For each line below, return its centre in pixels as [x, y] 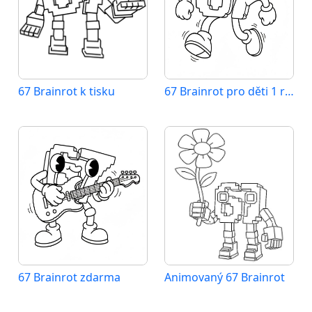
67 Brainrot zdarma [69, 278]
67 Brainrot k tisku [67, 92]
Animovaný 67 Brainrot [225, 278]
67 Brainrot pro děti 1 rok [289, 92]
